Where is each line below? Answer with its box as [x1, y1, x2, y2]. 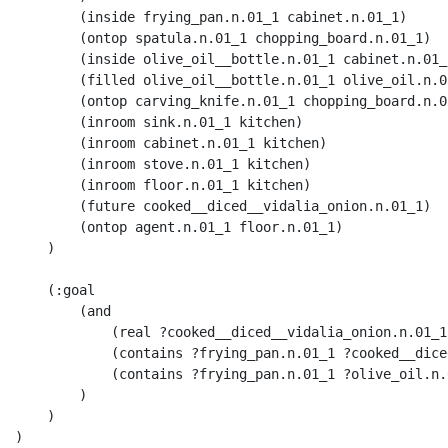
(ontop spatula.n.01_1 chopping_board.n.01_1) [15, 29, 439, 46]
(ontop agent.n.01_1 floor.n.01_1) [15, 218, 343, 235]
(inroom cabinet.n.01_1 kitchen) [15, 134, 335, 151]
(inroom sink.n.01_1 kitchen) [15, 113, 311, 130]
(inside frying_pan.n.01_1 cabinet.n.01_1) [15, 8, 415, 25]
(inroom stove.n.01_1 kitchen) [15, 155, 319, 172]
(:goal [15, 281, 103, 298]
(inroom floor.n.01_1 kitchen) [15, 176, 319, 193]
